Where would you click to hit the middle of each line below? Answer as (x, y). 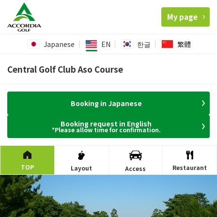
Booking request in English (106, 124)
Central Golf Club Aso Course (65, 69)
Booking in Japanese (106, 103)
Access (136, 168)
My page (182, 16)
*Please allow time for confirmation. (106, 130)
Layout (82, 168)
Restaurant (190, 168)
